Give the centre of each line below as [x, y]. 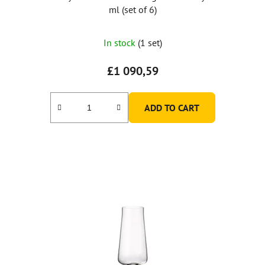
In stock [120, 42]
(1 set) [150, 42]
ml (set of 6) [132, 9]
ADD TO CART [172, 107]
